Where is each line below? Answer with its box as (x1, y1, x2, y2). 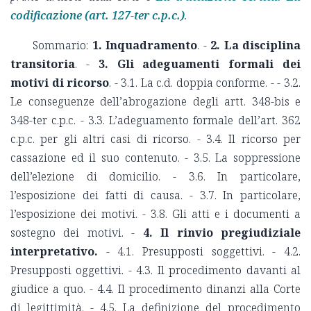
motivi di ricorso (10, 75, 110, 91)
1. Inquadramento (92, 37, 197, 53)
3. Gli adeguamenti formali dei (98, 56, 301, 72)
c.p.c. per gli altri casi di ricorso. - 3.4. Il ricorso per (10, 131, 301, 147)
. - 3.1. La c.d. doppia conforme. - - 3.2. (109, 75, 301, 91)
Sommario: (33, 37, 92, 53)
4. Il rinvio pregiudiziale (142, 225, 301, 241)
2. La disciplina (210, 37, 301, 53)
